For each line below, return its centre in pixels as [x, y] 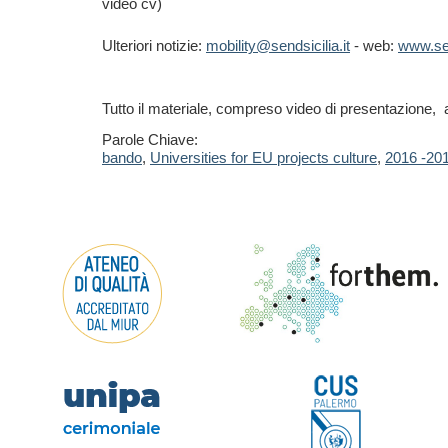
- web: [374, 45]
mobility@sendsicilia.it [278, 45]
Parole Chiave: [150, 139]
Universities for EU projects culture [263, 157]
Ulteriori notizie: [154, 45]
